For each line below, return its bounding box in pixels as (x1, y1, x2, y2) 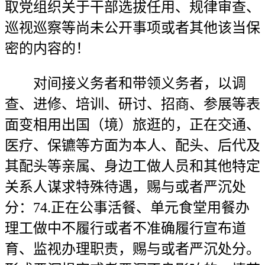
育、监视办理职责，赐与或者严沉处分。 (5, 241, 260, 257)
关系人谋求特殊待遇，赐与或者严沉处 (5, 179, 246, 195)
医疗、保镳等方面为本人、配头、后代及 (5, 138, 260, 153)
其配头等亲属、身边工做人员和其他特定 (5, 159, 260, 174)
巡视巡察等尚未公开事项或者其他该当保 (5, 20, 260, 35)
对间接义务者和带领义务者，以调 (5, 76, 246, 91)
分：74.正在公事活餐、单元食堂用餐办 (5, 200, 250, 215)
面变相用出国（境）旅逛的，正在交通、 (5, 117, 260, 132)
